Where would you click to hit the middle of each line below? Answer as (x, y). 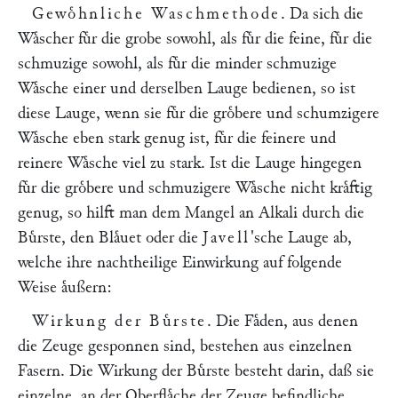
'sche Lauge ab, (301, 238)
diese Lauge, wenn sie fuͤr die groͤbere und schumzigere (199, 113)
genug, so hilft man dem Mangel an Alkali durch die (191, 213)
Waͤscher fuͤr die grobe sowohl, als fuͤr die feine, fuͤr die (195, 39)
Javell (227, 238)
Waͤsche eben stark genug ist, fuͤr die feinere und (177, 138)
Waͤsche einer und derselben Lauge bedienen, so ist (187, 88)
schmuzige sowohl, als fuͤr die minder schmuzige (177, 64)
